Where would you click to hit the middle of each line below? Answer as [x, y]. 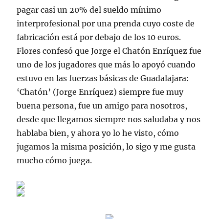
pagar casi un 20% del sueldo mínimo [89, 10]
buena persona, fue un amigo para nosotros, [102, 106]
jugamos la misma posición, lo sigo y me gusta [106, 147]
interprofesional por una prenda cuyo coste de [106, 23]
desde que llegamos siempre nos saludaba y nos [109, 119]
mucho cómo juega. [55, 160]
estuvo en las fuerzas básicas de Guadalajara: [103, 78]
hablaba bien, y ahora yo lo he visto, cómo [98, 133]
